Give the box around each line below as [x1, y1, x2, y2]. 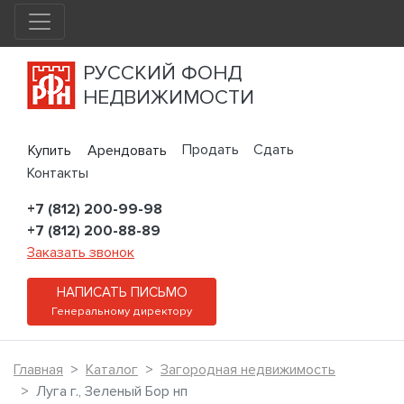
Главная [14, 361, 63, 380]
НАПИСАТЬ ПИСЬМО [56, 284, 188, 302]
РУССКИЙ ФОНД [83, 60, 242, 86]
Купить [28, 142, 71, 161]
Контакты [27, 164, 88, 183]
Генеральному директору [51, 304, 192, 319]
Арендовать [87, 142, 167, 161]
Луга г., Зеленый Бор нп [36, 382, 188, 401]
